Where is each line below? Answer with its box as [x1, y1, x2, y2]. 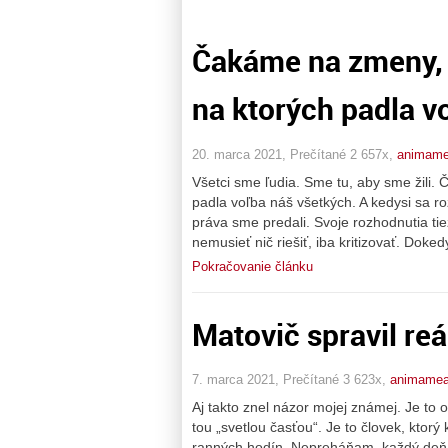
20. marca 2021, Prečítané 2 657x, [192, 146, 397, 162]
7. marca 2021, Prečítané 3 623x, [192, 372, 390, 388]
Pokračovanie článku [192, 258, 313, 274]
